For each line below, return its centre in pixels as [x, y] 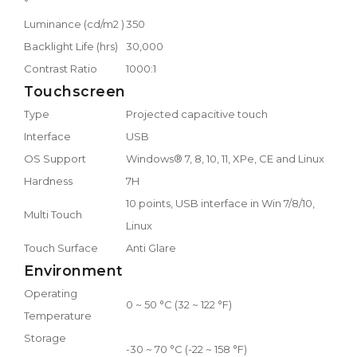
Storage [45, 337]
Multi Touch [53, 214]
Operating [51, 293]
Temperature [58, 315]
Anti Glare [151, 247]
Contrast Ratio [61, 68]
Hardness [48, 180]
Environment [74, 270]
